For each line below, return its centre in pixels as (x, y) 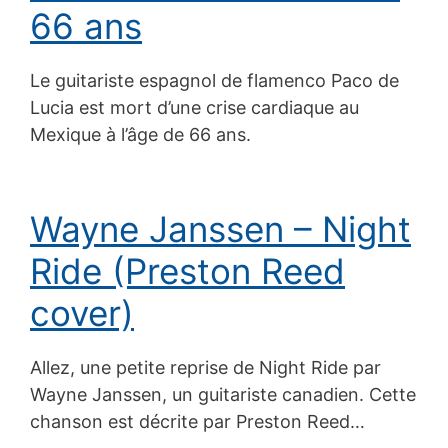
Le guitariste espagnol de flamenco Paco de (214, 80)
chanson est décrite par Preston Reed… (197, 421)
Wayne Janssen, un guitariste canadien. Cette (223, 394)
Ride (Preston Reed (187, 270)
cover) (82, 312)
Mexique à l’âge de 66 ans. (140, 134)
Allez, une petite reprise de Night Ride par (205, 367)
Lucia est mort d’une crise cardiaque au (194, 107)
